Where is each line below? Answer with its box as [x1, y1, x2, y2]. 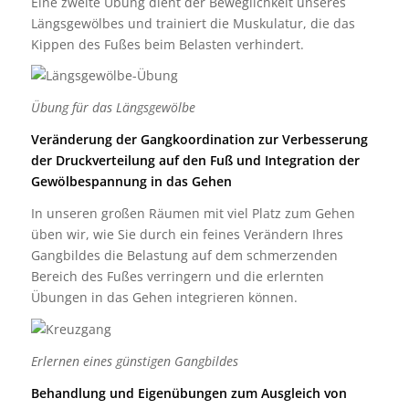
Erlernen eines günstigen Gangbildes [30, 351, 238, 370]
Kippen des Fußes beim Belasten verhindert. [30, 35, 304, 53]
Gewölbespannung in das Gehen [30, 173, 232, 191]
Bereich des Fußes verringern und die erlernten [30, 267, 324, 286]
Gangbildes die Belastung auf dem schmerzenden [30, 246, 338, 265]
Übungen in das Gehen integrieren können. [30, 288, 298, 307]
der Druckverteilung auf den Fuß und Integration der [30, 152, 360, 170]
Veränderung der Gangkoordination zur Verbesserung [30, 131, 368, 149]
